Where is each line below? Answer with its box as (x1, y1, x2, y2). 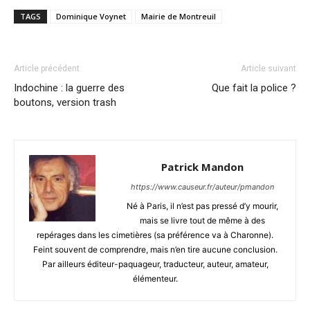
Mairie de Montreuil (141, 10, 216, 21)
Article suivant (241, 63, 296, 73)
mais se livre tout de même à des (139, 215, 265, 226)
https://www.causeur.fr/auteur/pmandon (130, 181, 274, 192)
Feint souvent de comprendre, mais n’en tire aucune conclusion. (33, 244, 277, 255)
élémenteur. (132, 273, 178, 284)
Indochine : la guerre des (14, 81, 125, 94)
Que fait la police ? (212, 81, 296, 94)
